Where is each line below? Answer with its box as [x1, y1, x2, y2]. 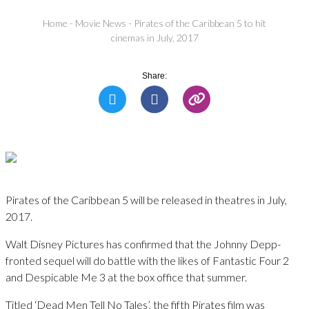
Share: [142, 70, 167, 81]
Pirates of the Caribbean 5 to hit [134, 17, 266, 30]
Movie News [75, 17, 126, 30]
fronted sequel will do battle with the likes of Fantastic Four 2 [6, 253, 289, 267]
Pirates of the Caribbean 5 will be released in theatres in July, [6, 192, 287, 206]
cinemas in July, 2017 [110, 32, 199, 44]
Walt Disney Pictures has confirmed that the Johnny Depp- [6, 237, 281, 250]
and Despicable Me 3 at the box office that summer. [6, 270, 247, 283]
